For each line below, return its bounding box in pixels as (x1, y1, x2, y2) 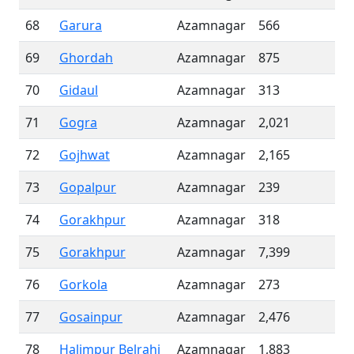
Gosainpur (59, 308, 122, 326)
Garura (59, 17, 102, 34)
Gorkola (59, 276, 107, 293)
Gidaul (59, 81, 98, 99)
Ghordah (59, 49, 113, 66)
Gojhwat (59, 146, 110, 164)
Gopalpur (59, 179, 116, 196)
